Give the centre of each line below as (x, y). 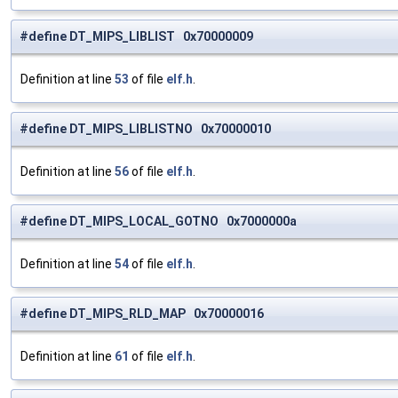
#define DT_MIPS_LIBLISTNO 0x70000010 (145, 129)
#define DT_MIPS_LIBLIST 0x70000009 (136, 37)
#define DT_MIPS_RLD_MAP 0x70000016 (142, 314)
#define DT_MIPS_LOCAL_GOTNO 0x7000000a (158, 222)
